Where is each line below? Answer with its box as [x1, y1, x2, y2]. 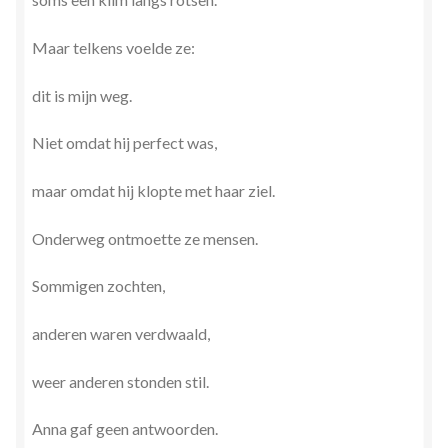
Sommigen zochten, [32, 276, 165, 296]
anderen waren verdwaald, [32, 323, 210, 343]
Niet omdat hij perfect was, [32, 133, 217, 153]
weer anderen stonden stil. [32, 371, 209, 391]
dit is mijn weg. [32, 85, 132, 105]
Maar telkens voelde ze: [32, 38, 195, 58]
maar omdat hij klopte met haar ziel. [32, 181, 275, 201]
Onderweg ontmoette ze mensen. [32, 228, 258, 248]
